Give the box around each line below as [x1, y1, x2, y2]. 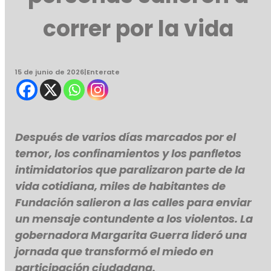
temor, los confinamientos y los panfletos [15, 146, 242, 162]
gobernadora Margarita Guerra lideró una [15, 227, 247, 243]
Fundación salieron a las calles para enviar [15, 195, 252, 211]
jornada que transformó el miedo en [15, 244, 214, 260]
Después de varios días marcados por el [15, 129, 237, 145]
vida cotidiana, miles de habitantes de [15, 178, 226, 194]
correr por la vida [42, 13, 233, 45]
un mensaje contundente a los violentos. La [15, 211, 253, 227]
